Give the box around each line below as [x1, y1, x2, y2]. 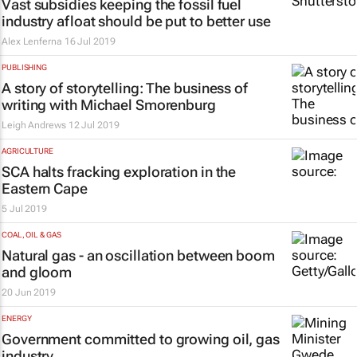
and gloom [2, 264, 73, 280]
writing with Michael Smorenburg [2, 96, 216, 113]
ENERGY [2, 314, 32, 323]
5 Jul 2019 [2, 203, 47, 214]
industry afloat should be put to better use [2, 13, 271, 29]
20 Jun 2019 [2, 287, 56, 298]
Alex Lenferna [2, 36, 62, 47]
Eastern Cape [2, 180, 88, 197]
